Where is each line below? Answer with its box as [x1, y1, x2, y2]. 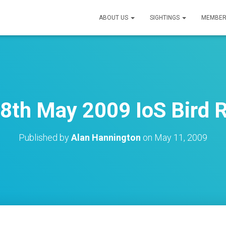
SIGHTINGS [150, 14, 181, 21]
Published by [19, 132, 71, 143]
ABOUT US [99, 14, 130, 21]
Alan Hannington [71, 132, 141, 143]
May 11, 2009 [154, 132, 207, 143]
